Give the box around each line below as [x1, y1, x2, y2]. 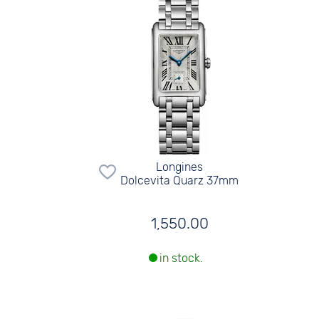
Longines [156, 159, 204, 174]
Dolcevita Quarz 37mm [120, 173, 239, 187]
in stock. [159, 251, 204, 266]
